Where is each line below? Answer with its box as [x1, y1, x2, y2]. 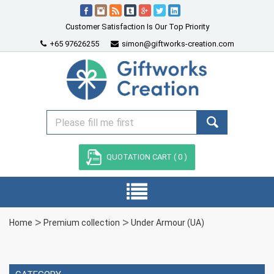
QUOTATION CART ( [106, 152, 176, 161]
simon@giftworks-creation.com [119, 39, 234, 48]
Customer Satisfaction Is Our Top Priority [65, 22, 209, 31]
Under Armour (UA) [131, 218, 204, 228]
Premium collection [43, 218, 120, 228]
